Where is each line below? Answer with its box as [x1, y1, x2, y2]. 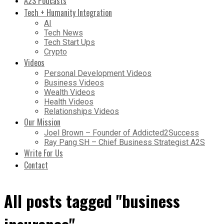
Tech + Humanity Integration [24, 6, 112, 18]
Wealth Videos [44, 87, 95, 97]
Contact [24, 158, 48, 171]
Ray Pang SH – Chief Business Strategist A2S [44, 137, 205, 147]
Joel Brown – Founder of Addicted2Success [44, 127, 199, 137]
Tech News [44, 27, 83, 37]
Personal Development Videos [44, 68, 151, 78]
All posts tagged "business [4, 188, 180, 212]
